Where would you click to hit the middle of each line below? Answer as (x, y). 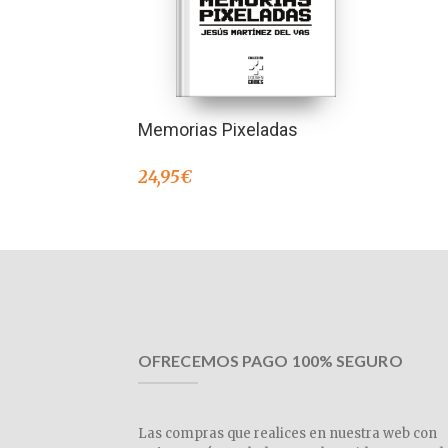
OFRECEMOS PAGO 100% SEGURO (270, 360)
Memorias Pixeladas (218, 130)
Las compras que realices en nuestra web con (287, 433)
